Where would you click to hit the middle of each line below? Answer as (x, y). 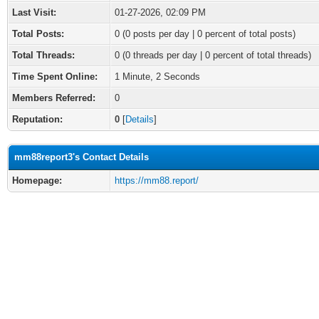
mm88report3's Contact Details (82, 157)
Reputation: (37, 119)
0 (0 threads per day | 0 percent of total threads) (213, 55)
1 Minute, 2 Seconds (157, 77)
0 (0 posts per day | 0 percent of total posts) (205, 34)
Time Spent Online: (55, 77)
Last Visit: (34, 12)
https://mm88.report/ (157, 181)
